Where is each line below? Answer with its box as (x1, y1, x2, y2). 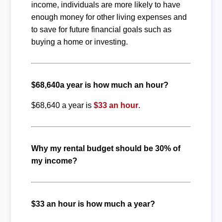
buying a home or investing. (31, 38, 128, 46)
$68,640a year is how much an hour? (31, 81, 168, 89)
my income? (31, 157, 77, 165)
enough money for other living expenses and (31, 13, 187, 21)
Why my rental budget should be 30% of (31, 144, 180, 153)
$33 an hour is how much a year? (31, 200, 155, 208)
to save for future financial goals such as (31, 25, 171, 34)
